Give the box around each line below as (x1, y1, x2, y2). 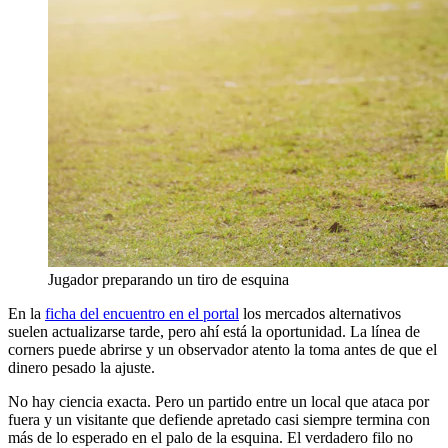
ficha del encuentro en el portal (45, 305, 239, 323)
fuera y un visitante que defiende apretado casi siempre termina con (8, 411, 430, 429)
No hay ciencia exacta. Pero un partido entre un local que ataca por (8, 393, 429, 411)
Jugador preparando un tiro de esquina (48, 271, 289, 289)
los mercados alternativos (239, 305, 401, 323)
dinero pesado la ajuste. (8, 359, 155, 377)
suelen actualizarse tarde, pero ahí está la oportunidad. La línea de (8, 323, 420, 341)
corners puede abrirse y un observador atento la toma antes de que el (8, 341, 437, 359)
